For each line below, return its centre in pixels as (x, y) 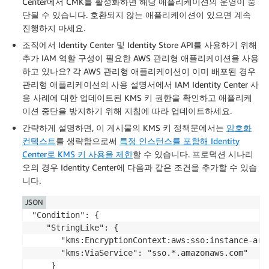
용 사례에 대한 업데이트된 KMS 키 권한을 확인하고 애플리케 (137, 97)
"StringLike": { (75, 227)
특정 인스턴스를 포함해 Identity (180, 141)
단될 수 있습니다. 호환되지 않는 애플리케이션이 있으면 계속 (137, 14)
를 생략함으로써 (88, 141)
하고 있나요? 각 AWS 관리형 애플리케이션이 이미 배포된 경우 (139, 71)
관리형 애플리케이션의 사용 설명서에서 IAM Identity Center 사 (141, 84)
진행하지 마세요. (54, 28)
